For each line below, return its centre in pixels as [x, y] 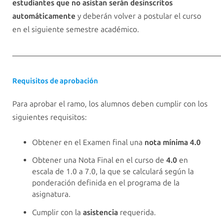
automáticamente [44, 16]
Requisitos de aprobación [55, 81]
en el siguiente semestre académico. [76, 29]
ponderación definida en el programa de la [106, 183]
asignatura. [51, 194]
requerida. [137, 212]
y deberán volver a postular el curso [138, 16]
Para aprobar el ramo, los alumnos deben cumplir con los [110, 104]
